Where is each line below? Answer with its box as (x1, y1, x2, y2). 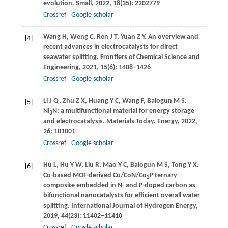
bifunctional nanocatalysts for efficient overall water (43, 192, 200, 200)
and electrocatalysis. (43, 118, 106, 126)
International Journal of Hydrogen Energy (71, 202, 196, 210)
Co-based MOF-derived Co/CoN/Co (43, 172, 147, 180)
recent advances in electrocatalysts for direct (43, 43, 178, 51)
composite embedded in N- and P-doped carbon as (43, 182, 195, 190)
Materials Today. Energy (106, 118, 178, 126)
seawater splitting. (43, 53, 100, 62)
